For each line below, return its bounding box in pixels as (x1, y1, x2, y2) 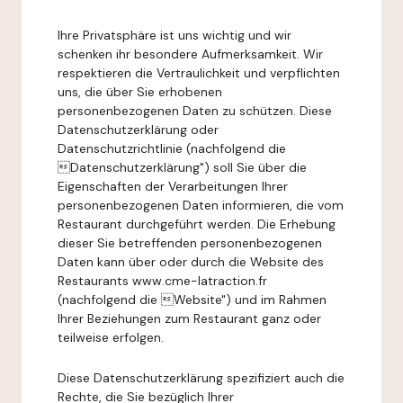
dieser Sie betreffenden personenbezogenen (58, 235, 322, 251)
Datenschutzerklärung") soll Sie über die (58, 159, 307, 175)
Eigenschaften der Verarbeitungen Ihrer (58, 178, 288, 194)
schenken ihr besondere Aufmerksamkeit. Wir (58, 46, 323, 62)
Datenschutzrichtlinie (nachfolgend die (58, 140, 286, 157)
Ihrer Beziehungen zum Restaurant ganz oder (58, 310, 321, 327)
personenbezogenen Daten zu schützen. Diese (58, 103, 332, 119)
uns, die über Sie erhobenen (58, 84, 222, 100)
